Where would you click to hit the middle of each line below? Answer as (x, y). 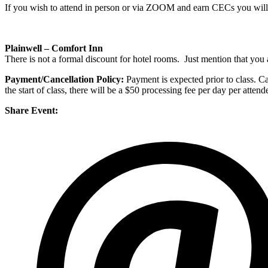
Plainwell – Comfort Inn (54, 48)
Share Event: (31, 111)
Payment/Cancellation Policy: (66, 80)
